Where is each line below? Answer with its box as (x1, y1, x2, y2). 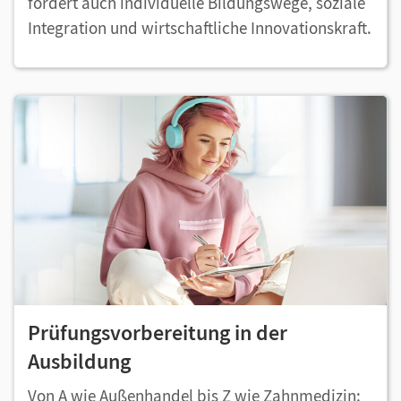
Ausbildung (28, 347, 131, 376)
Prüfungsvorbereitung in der (28, 319, 287, 347)
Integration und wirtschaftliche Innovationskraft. (28, 17, 371, 39)
